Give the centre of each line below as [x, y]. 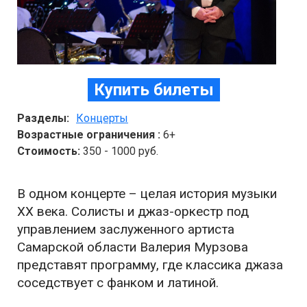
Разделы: [43, 119]
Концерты [102, 119]
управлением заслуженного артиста [126, 230]
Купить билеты [153, 90]
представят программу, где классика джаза [150, 265]
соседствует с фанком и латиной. [118, 283]
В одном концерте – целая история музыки [147, 194]
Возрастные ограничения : [89, 135]
